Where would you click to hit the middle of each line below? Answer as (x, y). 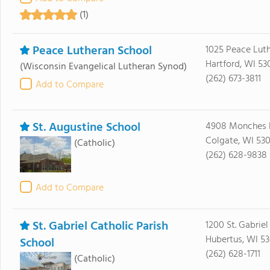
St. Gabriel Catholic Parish (100, 227)
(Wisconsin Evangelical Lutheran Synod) (103, 67)
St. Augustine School (86, 128)
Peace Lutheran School (92, 51)
